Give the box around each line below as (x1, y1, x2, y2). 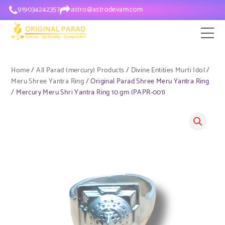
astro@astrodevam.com (70, 4, 143, 16)
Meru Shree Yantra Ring (11, 76, 84, 87)
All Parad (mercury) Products (36, 65, 125, 76)
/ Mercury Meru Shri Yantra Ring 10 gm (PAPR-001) (11, 87, 166, 98)
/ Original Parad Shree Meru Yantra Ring (84, 76, 209, 87)
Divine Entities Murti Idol (131, 65, 205, 76)
